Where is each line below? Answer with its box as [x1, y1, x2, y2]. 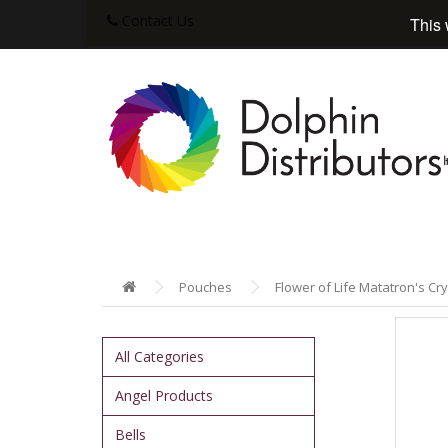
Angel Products [115, 386, 213, 406]
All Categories [115, 347, 204, 367]
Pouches [179, 278, 232, 297]
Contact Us [122, 11, 194, 30]
